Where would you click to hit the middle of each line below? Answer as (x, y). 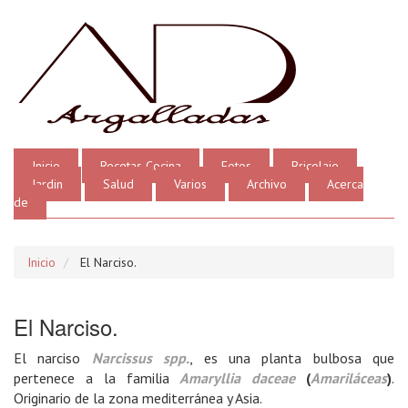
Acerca (345, 184)
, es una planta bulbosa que (292, 358)
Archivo (267, 184)
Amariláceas (349, 378)
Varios (190, 184)
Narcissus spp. (141, 358)
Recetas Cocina (141, 166)
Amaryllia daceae (238, 378)
